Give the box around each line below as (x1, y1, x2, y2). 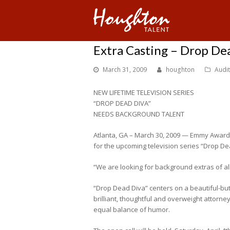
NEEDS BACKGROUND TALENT (93, 109, 184, 119)
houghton (166, 65, 195, 74)
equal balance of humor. (93, 205, 170, 214)
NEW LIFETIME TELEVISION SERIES (93, 88, 194, 97)
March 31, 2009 (103, 65, 147, 74)
